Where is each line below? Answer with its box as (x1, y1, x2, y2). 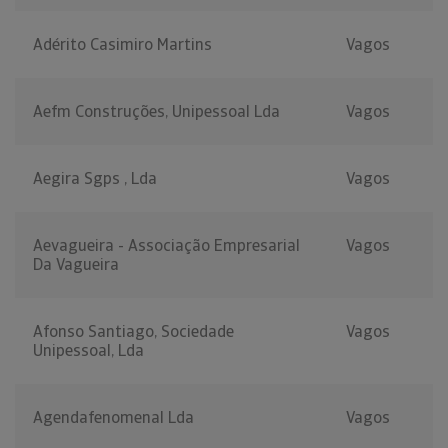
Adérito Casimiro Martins (33, 34, 212, 56)
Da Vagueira (33, 254, 119, 276)
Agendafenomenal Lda (33, 407, 194, 429)
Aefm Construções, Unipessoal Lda (33, 101, 280, 123)
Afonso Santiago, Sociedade (33, 321, 234, 343)
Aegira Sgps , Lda (33, 168, 157, 190)
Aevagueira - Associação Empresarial (33, 235, 300, 257)
